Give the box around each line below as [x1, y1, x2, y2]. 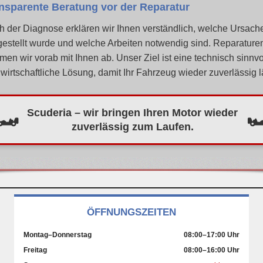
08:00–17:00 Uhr [184, 231, 240, 240]
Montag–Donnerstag [23, 231, 92, 240]
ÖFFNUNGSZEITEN [87, 207, 176, 218]
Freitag [23, 246, 47, 255]
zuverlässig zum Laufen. [71, 120, 194, 133]
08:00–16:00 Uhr [184, 246, 240, 255]
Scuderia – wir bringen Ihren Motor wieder [27, 106, 238, 119]
